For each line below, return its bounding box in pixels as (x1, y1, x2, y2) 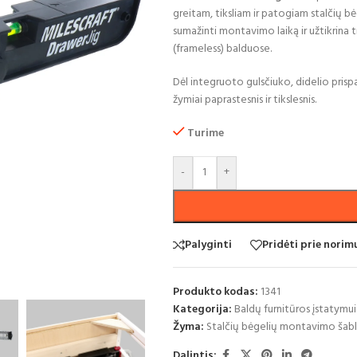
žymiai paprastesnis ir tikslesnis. (172, 91, 316, 109)
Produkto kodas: (172, 283, 261, 301)
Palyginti (184, 235, 232, 254)
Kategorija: (172, 300, 232, 319)
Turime (187, 124, 225, 143)
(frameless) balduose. (172, 40, 272, 58)
